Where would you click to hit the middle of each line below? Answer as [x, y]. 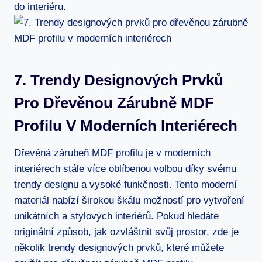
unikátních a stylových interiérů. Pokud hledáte [116, 216]
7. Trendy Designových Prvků [119, 80]
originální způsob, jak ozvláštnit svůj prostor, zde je [126, 232]
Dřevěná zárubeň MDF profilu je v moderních [112, 153]
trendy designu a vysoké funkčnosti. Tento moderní [125, 184]
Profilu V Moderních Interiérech [126, 125]
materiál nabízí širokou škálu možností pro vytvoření [129, 200]
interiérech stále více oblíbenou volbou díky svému [125, 168]
